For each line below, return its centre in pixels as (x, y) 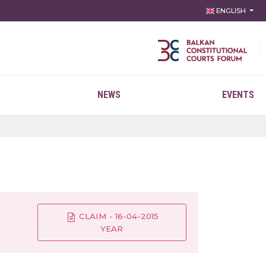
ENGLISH (231, 11)
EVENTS (238, 95)
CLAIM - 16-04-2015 (117, 216)
